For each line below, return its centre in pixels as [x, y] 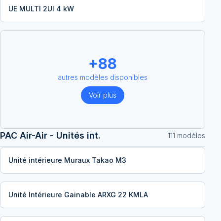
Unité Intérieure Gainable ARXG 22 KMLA [78, 195]
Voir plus [103, 95]
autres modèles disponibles [103, 77]
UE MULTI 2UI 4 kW [41, 9]
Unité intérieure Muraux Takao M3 [67, 160]
